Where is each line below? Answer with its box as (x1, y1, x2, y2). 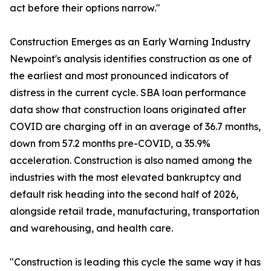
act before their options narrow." (10, 2, 160, 15)
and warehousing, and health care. (10, 222, 173, 235)
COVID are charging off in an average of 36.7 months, (10, 120, 261, 133)
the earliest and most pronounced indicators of (10, 70, 229, 82)
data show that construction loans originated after (10, 103, 246, 116)
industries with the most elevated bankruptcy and (10, 171, 241, 184)
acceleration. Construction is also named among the (10, 154, 252, 167)
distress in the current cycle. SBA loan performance (10, 87, 246, 99)
